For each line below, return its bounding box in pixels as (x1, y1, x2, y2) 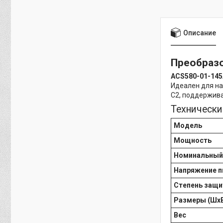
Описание (183, 28, 216, 37)
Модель (174, 121, 202, 130)
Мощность (174, 136, 212, 145)
